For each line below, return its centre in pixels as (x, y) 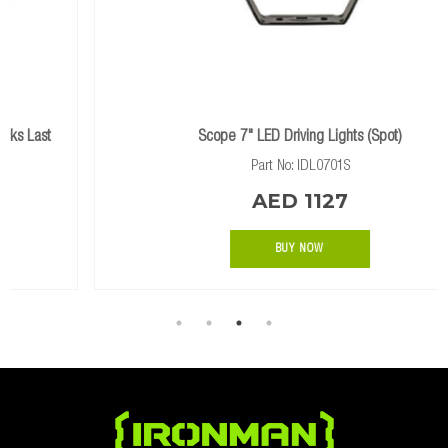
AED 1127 (224, 200)
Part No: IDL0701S (224, 166)
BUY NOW (224, 248)
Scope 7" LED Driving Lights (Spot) (224, 137)
